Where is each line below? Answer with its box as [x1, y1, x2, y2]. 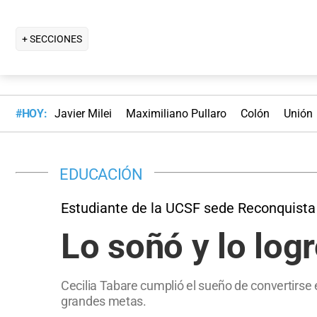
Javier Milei [54, 107, 112, 121]
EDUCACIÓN [59, 164, 143, 183]
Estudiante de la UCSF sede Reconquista [61, 199, 316, 217]
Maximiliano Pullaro [125, 107, 226, 121]
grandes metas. [61, 293, 146, 309]
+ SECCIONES [22, 33, 82, 45]
